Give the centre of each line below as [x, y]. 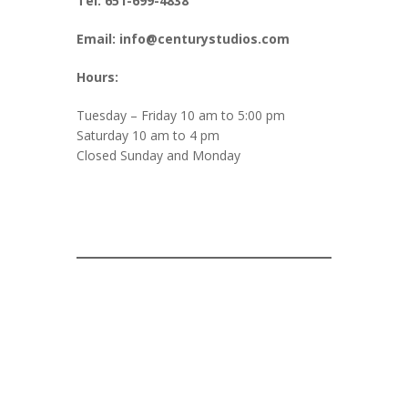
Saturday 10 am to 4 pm [148, 135]
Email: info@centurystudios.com [183, 39]
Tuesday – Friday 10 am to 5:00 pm [181, 115]
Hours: [97, 77]
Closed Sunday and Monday [158, 155]
